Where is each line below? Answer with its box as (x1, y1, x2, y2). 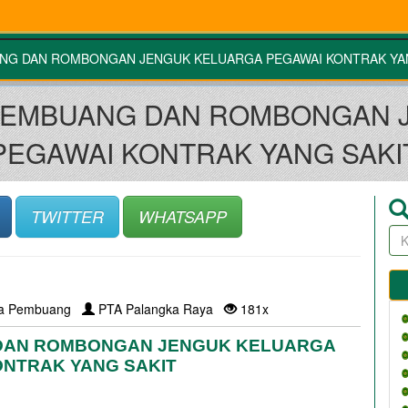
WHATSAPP (138, 204, 227, 228)
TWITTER (30, 204, 104, 228)
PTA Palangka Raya (95, 299, 225, 318)
